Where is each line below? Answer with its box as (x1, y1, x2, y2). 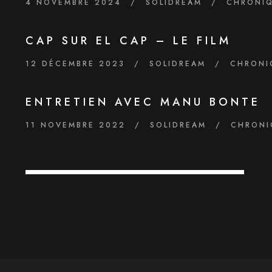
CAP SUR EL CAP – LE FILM (25, 33, 232, 49)
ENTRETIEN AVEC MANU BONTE (25, 94, 261, 110)
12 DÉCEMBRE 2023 (25, 58, 126, 70)
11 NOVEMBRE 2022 (25, 120, 126, 131)
